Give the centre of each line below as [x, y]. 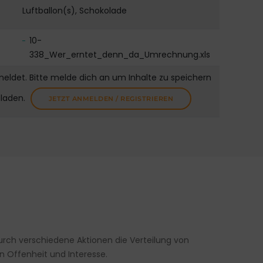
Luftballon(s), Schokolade [75, 11]
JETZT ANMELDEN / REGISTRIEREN [111, 99]
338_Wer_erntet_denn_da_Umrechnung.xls [120, 55]
